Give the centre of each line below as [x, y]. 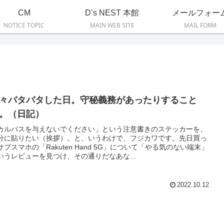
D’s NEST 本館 [112, 12]
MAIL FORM [200, 25]
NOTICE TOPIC [24, 25]
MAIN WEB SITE [112, 25]
